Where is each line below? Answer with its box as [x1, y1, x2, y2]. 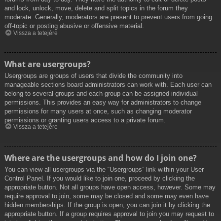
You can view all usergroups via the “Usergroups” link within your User [4, 166, 204, 174]
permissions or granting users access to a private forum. [4, 116, 166, 124]
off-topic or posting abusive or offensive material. [4, 22, 144, 30]
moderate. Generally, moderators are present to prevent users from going [4, 13, 212, 21]
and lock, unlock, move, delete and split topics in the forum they [4, 4, 188, 12]
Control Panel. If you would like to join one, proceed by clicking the [4, 175, 195, 183]
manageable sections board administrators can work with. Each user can [4, 80, 212, 88]
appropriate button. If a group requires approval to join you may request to [4, 210, 214, 218]
